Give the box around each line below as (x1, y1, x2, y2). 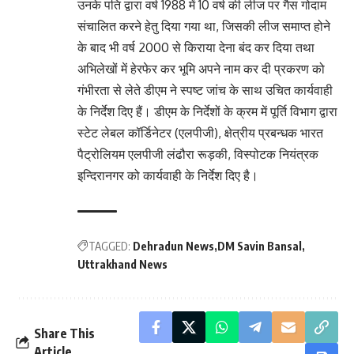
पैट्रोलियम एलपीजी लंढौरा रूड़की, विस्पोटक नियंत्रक (77, 145, 318, 162)
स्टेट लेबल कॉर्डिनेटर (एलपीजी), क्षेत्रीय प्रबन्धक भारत (77, 124, 323, 141)
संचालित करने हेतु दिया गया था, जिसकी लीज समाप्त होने (77, 17, 330, 34)
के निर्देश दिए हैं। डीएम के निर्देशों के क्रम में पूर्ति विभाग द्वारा (77, 103, 337, 119)
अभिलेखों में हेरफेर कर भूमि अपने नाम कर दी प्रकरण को (77, 60, 325, 77)
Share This (34, 325, 95, 341)
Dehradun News (133, 239, 214, 253)
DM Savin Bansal (217, 239, 302, 253)
